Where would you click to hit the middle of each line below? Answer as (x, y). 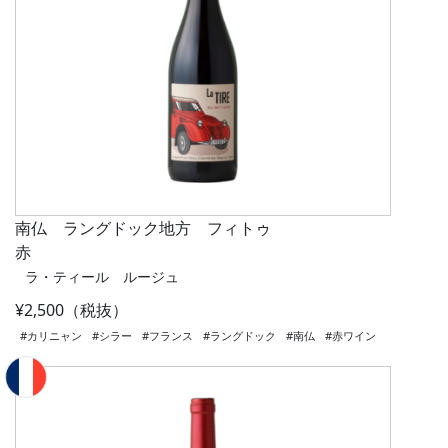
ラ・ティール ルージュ (102, 277)
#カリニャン (51, 336)
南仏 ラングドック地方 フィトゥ (143, 228)
